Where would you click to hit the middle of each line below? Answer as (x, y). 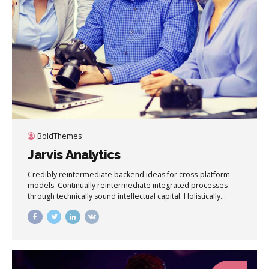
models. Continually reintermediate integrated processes (128, 186)
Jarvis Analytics (74, 155)
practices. (45, 218)
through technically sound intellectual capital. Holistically (124, 196)
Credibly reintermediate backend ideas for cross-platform (129, 175)
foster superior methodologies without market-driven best (130, 207)
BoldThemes (59, 136)
